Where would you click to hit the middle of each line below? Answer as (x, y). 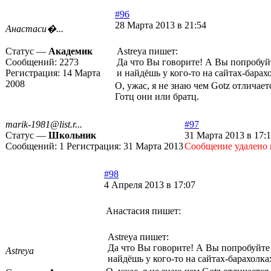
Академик (70, 51)
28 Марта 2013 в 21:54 (161, 25)
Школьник (72, 135)
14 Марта (81, 73)
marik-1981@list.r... (44, 125)
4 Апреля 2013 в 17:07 (150, 185)
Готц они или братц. (157, 97)
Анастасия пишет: (143, 211)
